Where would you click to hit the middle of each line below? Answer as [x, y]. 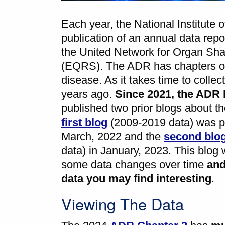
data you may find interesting [136, 179]
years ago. [88, 94]
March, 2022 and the [113, 137]
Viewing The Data [123, 204]
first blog [84, 123]
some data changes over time [134, 165]
